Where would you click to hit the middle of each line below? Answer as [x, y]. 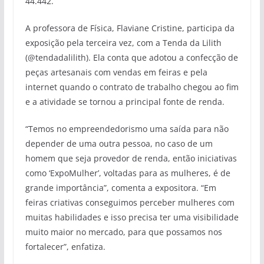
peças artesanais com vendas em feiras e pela [116, 72]
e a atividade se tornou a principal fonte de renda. [125, 102]
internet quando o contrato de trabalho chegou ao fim [132, 87]
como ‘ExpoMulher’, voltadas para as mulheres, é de [128, 173]
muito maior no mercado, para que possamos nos [123, 232]
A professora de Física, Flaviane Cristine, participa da [130, 28]
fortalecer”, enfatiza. [65, 247]
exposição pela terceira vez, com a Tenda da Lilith [123, 43]
